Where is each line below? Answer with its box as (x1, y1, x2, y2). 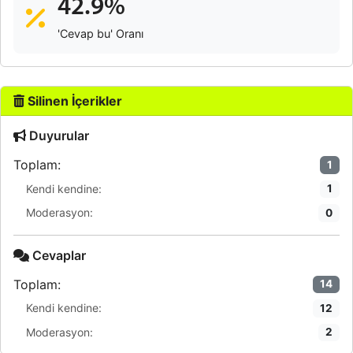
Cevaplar (29, 247, 86, 263)
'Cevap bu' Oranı (58, 27, 143, 40)
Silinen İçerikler (24, 93, 122, 109)
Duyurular (26, 128, 89, 143)
